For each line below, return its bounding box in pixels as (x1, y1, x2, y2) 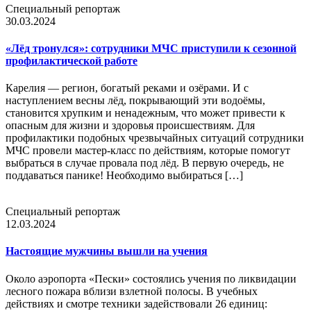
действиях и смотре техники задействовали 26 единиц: (6, 297, 267, 310)
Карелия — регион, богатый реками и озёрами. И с (6, 82, 249, 94)
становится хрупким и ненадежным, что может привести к (6, 107, 285, 119)
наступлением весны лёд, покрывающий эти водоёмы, (6, 94, 265, 107)
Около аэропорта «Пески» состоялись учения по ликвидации (6, 272, 296, 285)
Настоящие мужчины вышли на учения (6, 245, 208, 258)
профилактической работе (6, 54, 137, 67)
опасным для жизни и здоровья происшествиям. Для (6, 119, 255, 132)
